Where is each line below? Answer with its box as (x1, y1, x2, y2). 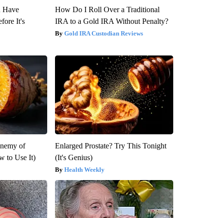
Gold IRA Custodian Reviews (64, 30, 143, 37)
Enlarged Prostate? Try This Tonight (54, 142, 166, 150)
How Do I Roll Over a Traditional (54, 5, 160, 14)
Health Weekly (64, 166, 105, 174)
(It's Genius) (54, 153, 92, 162)
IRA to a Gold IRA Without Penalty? (54, 17, 168, 26)
